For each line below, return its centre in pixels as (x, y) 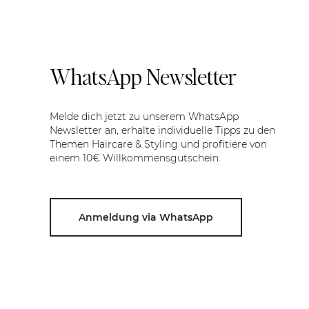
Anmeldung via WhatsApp (146, 217)
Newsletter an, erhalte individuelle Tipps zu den (162, 130)
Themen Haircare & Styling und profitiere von (158, 144)
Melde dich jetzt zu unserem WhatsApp (144, 116)
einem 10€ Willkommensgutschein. (135, 158)
